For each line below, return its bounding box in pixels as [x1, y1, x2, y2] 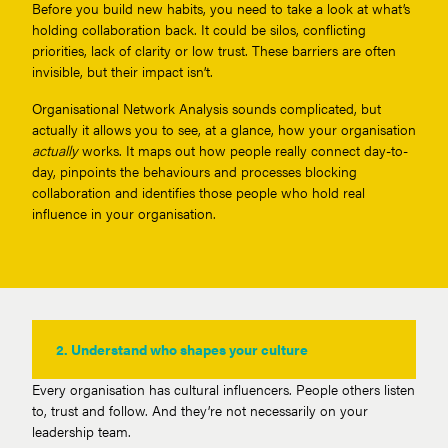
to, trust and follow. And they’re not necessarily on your [32, 399, 368, 420]
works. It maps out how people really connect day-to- [82, 139, 408, 160]
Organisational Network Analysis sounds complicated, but [32, 97, 381, 118]
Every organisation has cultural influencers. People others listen [32, 378, 415, 399]
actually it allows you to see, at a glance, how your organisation [32, 118, 416, 139]
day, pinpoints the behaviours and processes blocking [32, 160, 357, 181]
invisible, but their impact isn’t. [32, 60, 213, 81]
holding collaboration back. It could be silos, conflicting [32, 18, 366, 39]
